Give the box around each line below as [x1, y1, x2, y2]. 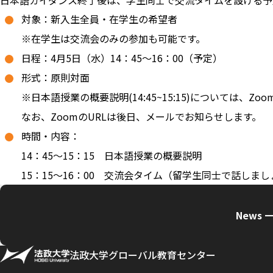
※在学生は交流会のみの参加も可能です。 [21, 31, 205, 46]
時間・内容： [21, 129, 80, 143]
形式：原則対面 [21, 70, 90, 85]
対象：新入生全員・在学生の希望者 [21, 12, 177, 26]
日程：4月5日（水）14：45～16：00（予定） [21, 51, 222, 65]
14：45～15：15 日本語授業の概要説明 [21, 148, 202, 163]
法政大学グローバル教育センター [69, 247, 216, 263]
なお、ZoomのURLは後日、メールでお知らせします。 [21, 109, 261, 124]
